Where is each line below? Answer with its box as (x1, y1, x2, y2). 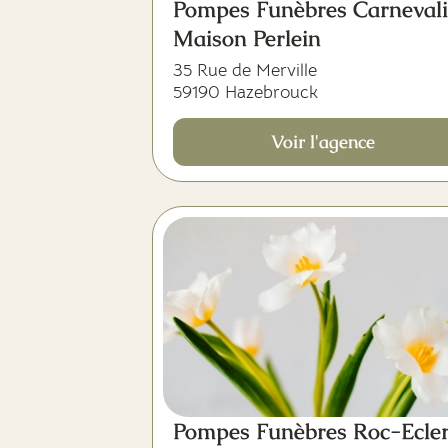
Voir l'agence (271, 130, 375, 153)
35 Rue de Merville (173, 59, 317, 81)
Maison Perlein (173, 24, 321, 53)
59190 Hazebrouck (173, 81, 318, 103)
